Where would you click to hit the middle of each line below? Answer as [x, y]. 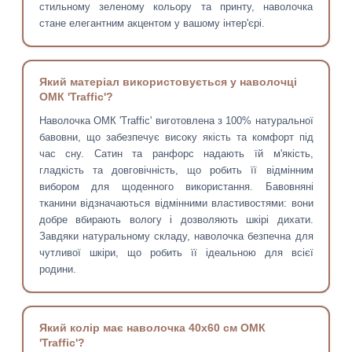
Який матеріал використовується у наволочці [168, 82]
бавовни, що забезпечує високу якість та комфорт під [176, 137]
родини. [57, 269]
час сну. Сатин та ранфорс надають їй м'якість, [176, 154]
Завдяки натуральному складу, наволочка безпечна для [176, 236]
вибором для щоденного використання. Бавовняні [176, 187]
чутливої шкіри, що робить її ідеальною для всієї [176, 253]
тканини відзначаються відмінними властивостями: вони [176, 203]
